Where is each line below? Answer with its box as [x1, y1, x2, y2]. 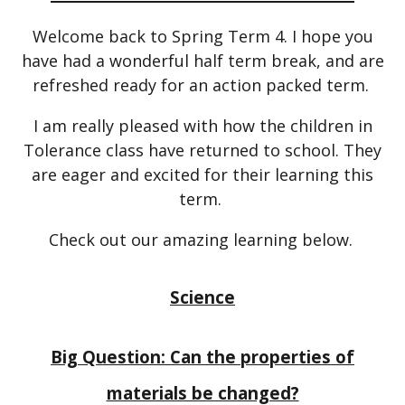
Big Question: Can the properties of [51, 345, 354, 369]
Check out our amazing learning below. [48, 228, 357, 250]
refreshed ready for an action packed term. [32, 73, 373, 96]
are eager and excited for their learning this [32, 163, 373, 185]
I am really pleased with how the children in [33, 114, 372, 137]
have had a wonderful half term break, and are [21, 49, 384, 71]
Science [170, 285, 235, 308]
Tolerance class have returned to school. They [24, 138, 381, 161]
